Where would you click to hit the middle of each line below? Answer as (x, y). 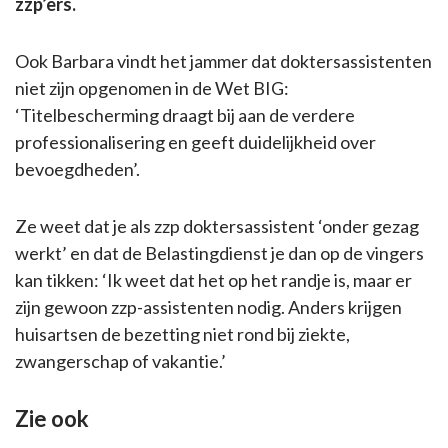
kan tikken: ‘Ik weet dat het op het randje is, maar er (213, 280)
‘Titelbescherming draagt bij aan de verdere (185, 115)
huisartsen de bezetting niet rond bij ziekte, (182, 334)
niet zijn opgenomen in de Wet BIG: (152, 88)
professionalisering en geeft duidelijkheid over (195, 142)
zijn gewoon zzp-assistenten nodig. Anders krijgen (208, 307)
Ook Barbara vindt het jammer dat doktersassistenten (223, 61)
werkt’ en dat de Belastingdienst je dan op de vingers (219, 253)
